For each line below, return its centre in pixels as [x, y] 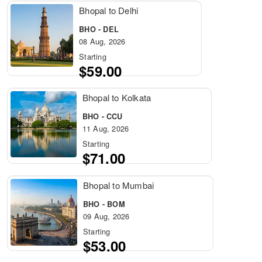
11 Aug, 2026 [106, 129]
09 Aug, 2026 [106, 216]
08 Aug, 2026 [102, 41]
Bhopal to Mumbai [118, 185]
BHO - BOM [104, 204]
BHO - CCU [102, 117]
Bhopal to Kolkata [117, 98]
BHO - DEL [99, 29]
